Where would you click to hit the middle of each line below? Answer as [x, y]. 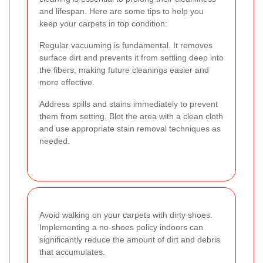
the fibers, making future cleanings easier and [124, 70]
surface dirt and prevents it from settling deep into [131, 57]
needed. [55, 141]
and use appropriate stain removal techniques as [130, 128]
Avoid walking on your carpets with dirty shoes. [126, 215]
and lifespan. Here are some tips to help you [122, 11]
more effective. [67, 82]
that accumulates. [72, 252]
